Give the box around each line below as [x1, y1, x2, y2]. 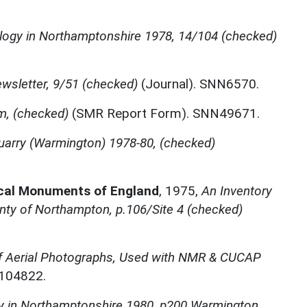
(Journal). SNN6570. [138, 75, 259, 92]
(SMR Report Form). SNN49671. [69, 105, 260, 121]
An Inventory [201, 182, 272, 199]
